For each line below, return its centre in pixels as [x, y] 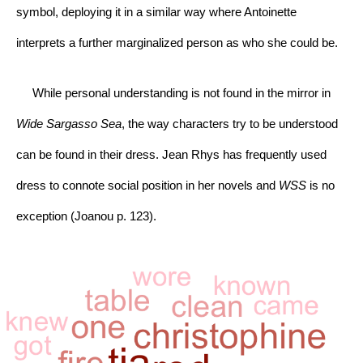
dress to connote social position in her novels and [147, 185]
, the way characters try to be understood [230, 124]
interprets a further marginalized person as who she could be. [177, 43]
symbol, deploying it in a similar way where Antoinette [156, 12]
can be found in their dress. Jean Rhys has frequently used [171, 154]
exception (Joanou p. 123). [86, 216]
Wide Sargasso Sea [69, 124]
